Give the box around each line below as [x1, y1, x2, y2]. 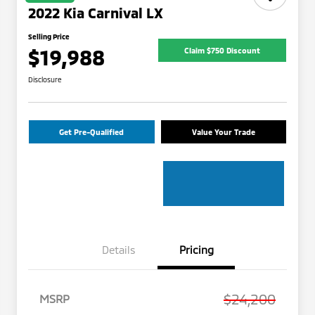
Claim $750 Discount [184, 45, 260, 55]
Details [102, 243, 136, 257]
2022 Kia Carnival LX [28, 4, 163, 22]
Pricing [179, 243, 214, 257]
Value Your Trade [191, 127, 255, 137]
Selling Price [28, 32, 70, 41]
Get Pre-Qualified [59, 127, 124, 137]
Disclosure [28, 75, 62, 84]
